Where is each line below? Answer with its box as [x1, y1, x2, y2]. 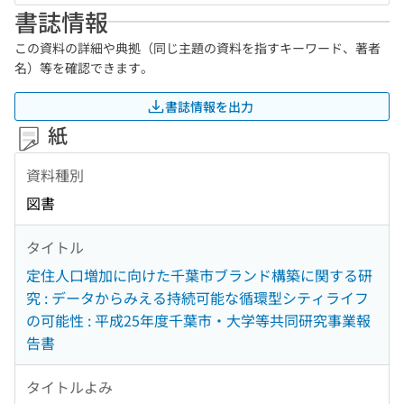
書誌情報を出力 [165, 96, 253, 115]
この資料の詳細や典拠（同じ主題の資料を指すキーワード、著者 [14, 39, 381, 57]
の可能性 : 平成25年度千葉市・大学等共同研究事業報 [26, 309, 371, 332]
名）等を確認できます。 [14, 59, 153, 77]
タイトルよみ [26, 375, 113, 398]
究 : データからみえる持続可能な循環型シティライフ [26, 287, 369, 309]
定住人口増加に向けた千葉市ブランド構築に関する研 [26, 264, 372, 287]
